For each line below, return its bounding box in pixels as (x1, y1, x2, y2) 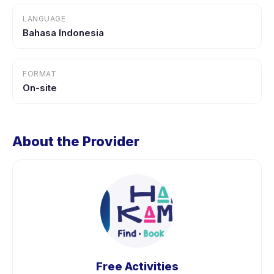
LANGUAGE (23, 14, 65, 23)
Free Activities (95, 260, 179, 273)
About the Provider (12, 133, 139, 149)
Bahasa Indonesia (23, 27, 104, 39)
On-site (23, 82, 57, 94)
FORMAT (23, 69, 56, 78)
